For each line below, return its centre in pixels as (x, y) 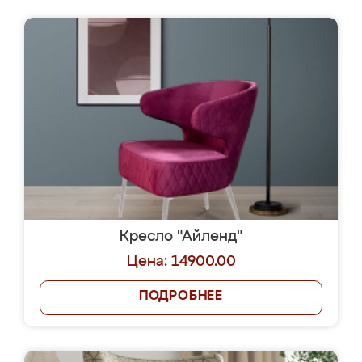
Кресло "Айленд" (181, 237)
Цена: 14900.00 (181, 262)
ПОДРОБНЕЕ (181, 297)
